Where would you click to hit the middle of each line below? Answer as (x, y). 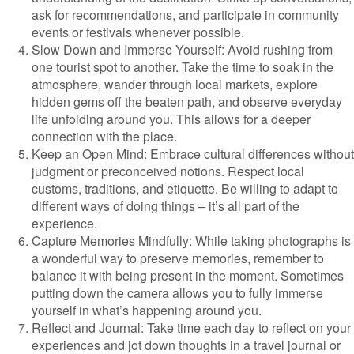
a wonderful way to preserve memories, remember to (178, 258)
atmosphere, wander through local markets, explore (175, 84)
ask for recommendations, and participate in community (185, 15)
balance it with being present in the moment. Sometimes (188, 275)
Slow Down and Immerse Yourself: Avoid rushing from (182, 49)
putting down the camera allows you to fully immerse (177, 293)
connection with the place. (104, 136)
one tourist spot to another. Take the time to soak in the (183, 67)
